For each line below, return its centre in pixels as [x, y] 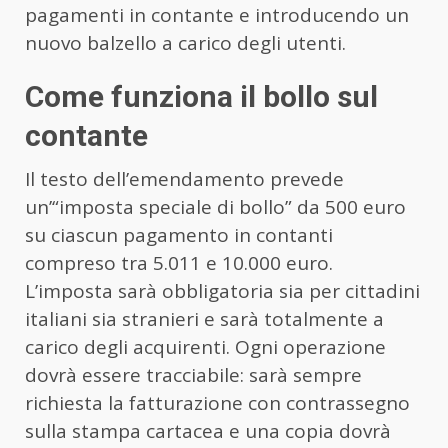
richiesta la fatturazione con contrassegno [217, 403]
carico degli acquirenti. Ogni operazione [205, 347]
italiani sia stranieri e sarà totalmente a [204, 319]
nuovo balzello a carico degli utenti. [185, 43]
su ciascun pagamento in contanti [179, 235]
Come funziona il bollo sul [201, 97]
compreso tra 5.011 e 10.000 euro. [179, 263]
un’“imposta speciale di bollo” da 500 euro [215, 207]
